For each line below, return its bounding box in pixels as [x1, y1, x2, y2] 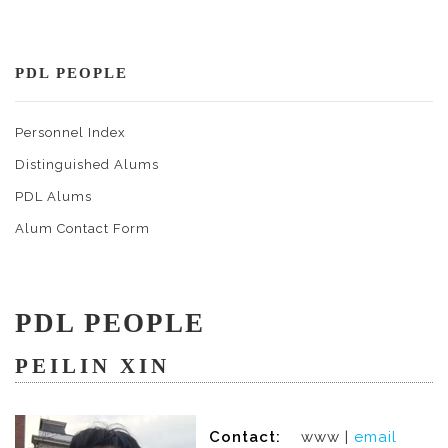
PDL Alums [15, 189, 92, 204]
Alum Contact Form [15, 221, 150, 236]
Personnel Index [15, 125, 126, 140]
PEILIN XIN [15, 354, 170, 378]
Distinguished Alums [15, 157, 159, 172]
